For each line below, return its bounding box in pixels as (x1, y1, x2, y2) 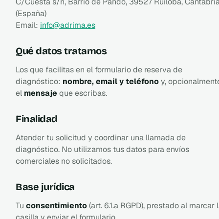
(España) (16, 8, 46, 19)
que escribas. (57, 88, 107, 98)
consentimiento (26, 200, 87, 211)
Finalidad (16, 112, 58, 125)
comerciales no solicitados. (16, 155, 112, 166)
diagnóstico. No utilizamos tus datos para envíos (16, 144, 189, 154)
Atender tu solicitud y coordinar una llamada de (16, 132, 186, 143)
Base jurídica (16, 180, 75, 193)
